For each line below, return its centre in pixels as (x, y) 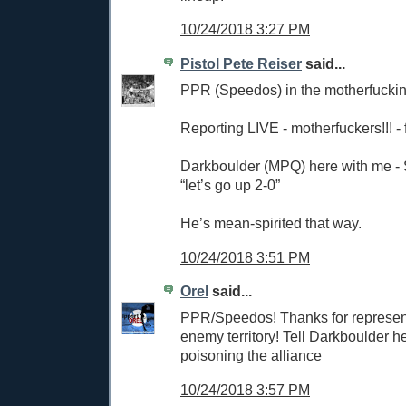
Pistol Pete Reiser (241, 64)
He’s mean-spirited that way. (271, 222)
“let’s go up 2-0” (230, 184)
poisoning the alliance (251, 355)
